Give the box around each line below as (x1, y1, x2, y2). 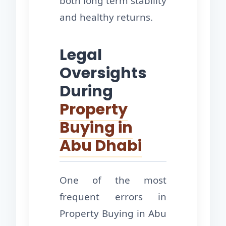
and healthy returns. (60, 11, 153, 24)
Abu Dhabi (60, 135, 142, 157)
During (60, 80, 113, 102)
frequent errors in (60, 190, 166, 204)
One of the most (60, 174, 166, 187)
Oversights (60, 62, 147, 84)
